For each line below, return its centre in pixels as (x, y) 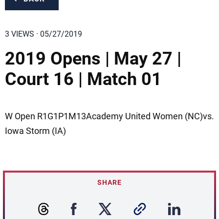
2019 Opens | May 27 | (93, 59)
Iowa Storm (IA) (35, 131)
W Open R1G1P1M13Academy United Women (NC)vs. (109, 116)
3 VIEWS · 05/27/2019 (44, 34)
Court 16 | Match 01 (83, 79)
